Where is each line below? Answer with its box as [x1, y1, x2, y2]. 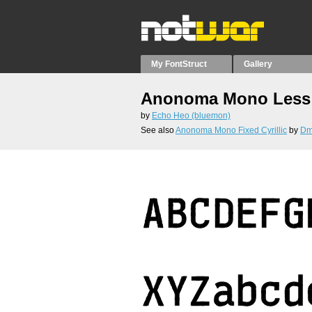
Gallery [244, 59, 273, 69]
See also [141, 125, 175, 135]
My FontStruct [151, 59, 207, 69]
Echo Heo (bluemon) [152, 111, 231, 120]
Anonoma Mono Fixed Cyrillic [175, 125, 287, 135]
